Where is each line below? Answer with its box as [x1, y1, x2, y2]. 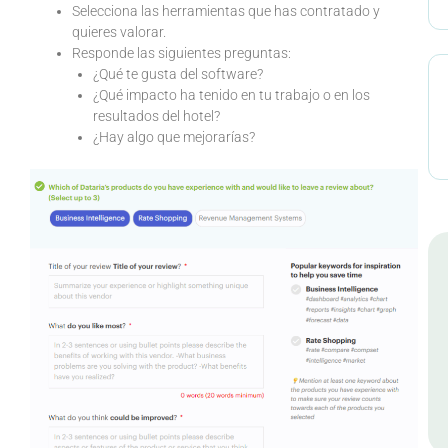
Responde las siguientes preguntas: [72, 45, 291, 62]
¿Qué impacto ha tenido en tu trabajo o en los [93, 87, 370, 104]
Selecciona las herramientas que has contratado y [72, 3, 380, 20]
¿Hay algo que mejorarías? [93, 129, 255, 146]
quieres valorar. [72, 24, 166, 41]
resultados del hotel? [93, 108, 220, 125]
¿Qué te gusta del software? [93, 66, 263, 83]
